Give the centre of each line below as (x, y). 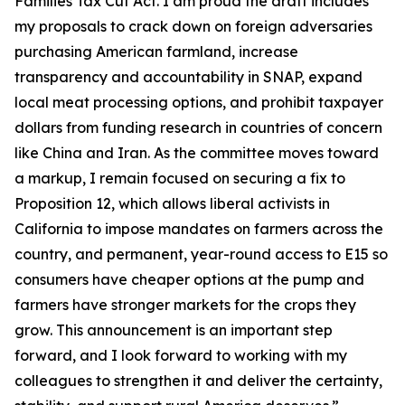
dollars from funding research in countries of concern (198, 127)
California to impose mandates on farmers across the (199, 229)
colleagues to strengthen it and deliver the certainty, (198, 381)
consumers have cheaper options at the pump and (189, 279)
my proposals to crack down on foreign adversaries (193, 26)
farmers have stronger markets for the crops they (185, 305)
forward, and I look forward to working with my (181, 355)
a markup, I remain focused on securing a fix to (180, 178)
